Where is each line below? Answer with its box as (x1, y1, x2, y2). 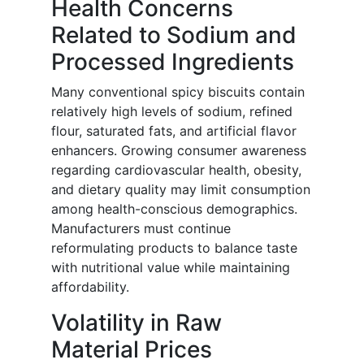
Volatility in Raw (51, 309, 222, 337)
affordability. (51, 279, 129, 296)
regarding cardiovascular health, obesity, (51, 162, 301, 179)
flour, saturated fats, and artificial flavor (51, 123, 297, 140)
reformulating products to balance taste (51, 240, 297, 257)
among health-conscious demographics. (51, 201, 297, 218)
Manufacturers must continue (51, 220, 231, 237)
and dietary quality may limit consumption (51, 181, 310, 198)
